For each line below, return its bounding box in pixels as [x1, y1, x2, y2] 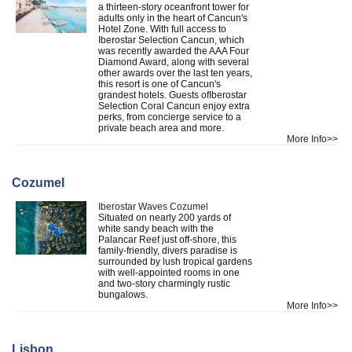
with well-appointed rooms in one [98, 266, 240, 278]
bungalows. [98, 288, 150, 300]
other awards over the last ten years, [98, 67, 252, 79]
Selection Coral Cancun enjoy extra [98, 100, 250, 112]
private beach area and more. [98, 122, 226, 134]
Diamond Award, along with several [98, 56, 249, 68]
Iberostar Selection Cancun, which [98, 34, 244, 46]
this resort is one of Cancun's [98, 78, 221, 90]
